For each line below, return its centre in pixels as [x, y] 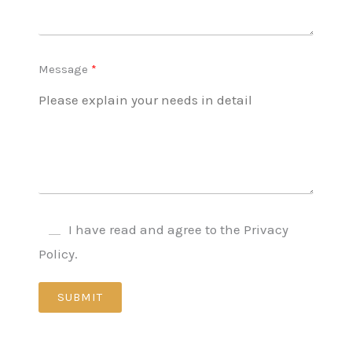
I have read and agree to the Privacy [178, 229]
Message [63, 69]
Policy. [58, 254]
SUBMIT [80, 297]
